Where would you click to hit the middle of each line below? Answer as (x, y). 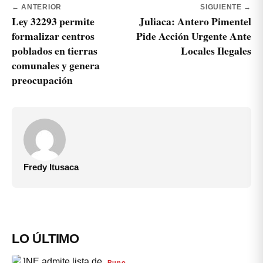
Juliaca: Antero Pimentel (195, 21)
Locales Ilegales (216, 50)
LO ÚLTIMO (46, 238)
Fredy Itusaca (51, 167)
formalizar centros (53, 36)
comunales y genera (56, 65)
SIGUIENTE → (226, 7)
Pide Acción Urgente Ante (194, 36)
